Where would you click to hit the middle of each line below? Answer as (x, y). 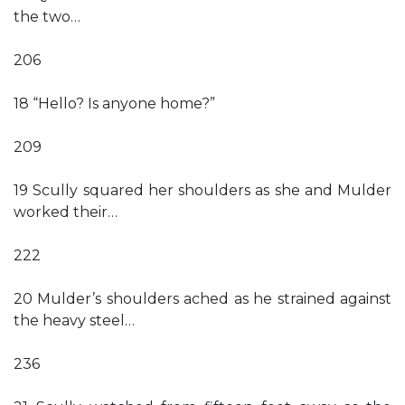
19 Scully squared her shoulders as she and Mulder (202, 190)
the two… (47, 17)
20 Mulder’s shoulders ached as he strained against (202, 299)
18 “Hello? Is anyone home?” (114, 104)
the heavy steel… (74, 320)
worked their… (66, 212)
